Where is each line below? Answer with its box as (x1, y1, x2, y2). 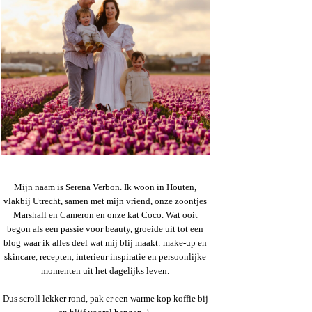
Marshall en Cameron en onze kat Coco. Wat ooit (13, 210, 198, 220)
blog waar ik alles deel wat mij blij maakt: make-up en (3, 237, 207, 248)
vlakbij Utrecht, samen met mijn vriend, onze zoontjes (3, 196, 207, 206)
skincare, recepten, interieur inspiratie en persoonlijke (4, 251, 206, 262)
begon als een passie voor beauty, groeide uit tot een (7, 224, 203, 234)
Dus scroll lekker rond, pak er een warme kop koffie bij (2, 293, 208, 304)
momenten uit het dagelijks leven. (41, 265, 169, 276)
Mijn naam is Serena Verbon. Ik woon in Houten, (14, 182, 196, 192)
